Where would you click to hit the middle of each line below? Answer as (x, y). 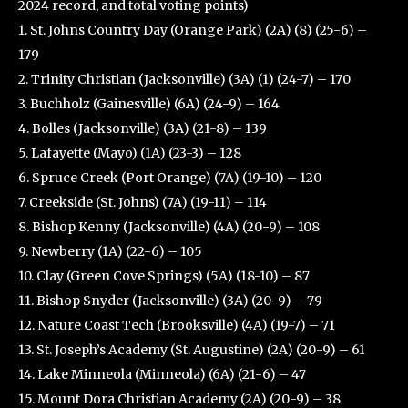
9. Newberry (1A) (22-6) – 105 (110, 252)
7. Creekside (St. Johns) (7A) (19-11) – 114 (143, 203)
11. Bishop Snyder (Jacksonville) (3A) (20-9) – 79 (170, 301)
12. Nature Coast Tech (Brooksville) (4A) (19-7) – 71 (177, 326)
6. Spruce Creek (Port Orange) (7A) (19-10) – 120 (170, 178)
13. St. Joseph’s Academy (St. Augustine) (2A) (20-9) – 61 (192, 350)
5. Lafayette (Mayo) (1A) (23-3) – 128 (130, 153)
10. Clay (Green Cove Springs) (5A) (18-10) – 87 (164, 276)
